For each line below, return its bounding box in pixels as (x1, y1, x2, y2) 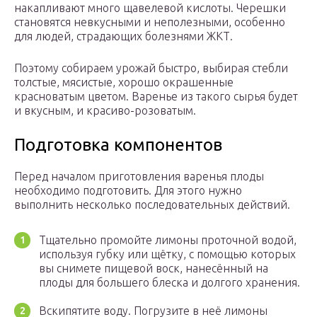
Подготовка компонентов (14, 135, 222, 155)
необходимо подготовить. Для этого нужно (14, 184, 242, 197)
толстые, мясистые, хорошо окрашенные (14, 76, 234, 89)
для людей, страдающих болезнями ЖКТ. (14, 30, 233, 43)
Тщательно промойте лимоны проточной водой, (39, 234, 296, 247)
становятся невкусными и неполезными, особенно (14, 16, 285, 29)
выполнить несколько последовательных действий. (14, 198, 290, 212)
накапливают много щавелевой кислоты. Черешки (14, 1, 286, 15)
